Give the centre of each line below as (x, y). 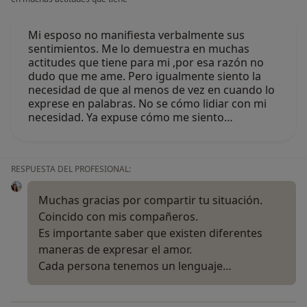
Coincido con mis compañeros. (118, 217)
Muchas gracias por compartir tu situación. (150, 200)
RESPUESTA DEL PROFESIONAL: (71, 169)
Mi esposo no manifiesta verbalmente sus (136, 35)
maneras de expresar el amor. (115, 250)
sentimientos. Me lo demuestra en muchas (139, 49)
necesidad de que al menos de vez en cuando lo (151, 90)
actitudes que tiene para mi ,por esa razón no (146, 63)
